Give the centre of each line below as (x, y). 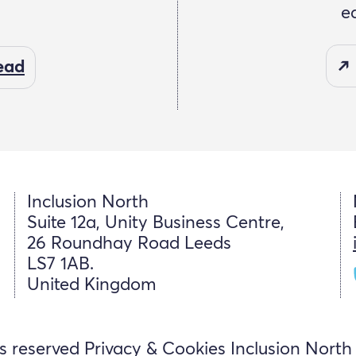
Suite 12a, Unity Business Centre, (156, 224)
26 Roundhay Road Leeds (129, 244)
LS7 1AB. (60, 265)
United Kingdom (91, 286)
